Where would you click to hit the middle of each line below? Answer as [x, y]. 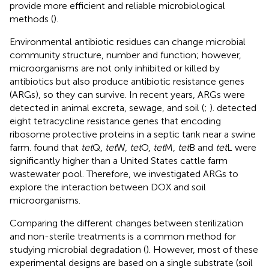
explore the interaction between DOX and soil [108, 187]
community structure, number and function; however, [125, 55]
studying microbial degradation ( [78, 249]
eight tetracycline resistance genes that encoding [115, 121]
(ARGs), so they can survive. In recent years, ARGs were [127, 94]
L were [242, 147]
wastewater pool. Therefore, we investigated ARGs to [124, 174]
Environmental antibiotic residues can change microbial [128, 41]
